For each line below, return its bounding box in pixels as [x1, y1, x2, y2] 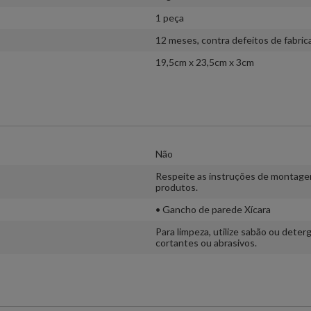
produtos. [155, 180, 198, 193]
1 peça [155, 11, 184, 24]
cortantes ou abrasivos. [155, 236, 257, 249]
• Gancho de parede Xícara [155, 203, 271, 215]
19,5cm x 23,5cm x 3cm [155, 56, 254, 68]
